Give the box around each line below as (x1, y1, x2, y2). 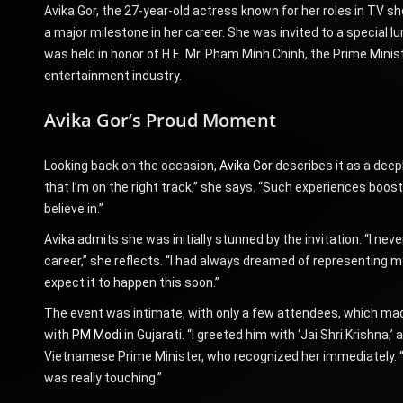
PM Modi (71, 327, 121, 342)
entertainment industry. (43, 67, 182, 83)
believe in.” (43, 201, 103, 216)
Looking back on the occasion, (43, 157, 219, 173)
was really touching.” (43, 370, 162, 385)
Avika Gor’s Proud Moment (43, 107, 276, 132)
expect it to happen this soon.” (43, 274, 219, 290)
